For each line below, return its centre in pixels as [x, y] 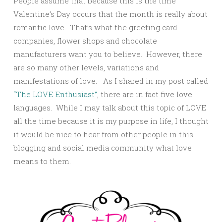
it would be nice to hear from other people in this [103, 135]
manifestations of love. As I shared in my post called [111, 81]
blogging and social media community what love [103, 148]
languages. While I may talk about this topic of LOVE [110, 108]
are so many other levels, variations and [86, 68]
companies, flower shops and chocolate [85, 41]
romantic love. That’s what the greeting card [95, 28]
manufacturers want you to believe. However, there [108, 54]
